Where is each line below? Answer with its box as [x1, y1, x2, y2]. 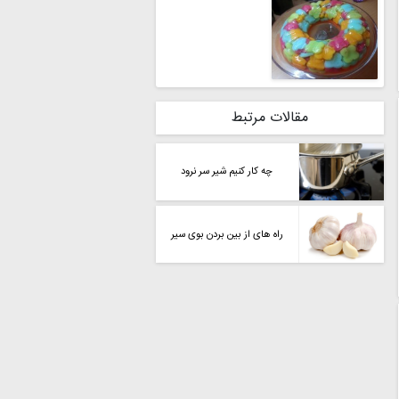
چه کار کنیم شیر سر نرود [181, 163, 273, 181]
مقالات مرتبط [231, 105, 308, 130]
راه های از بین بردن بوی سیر [170, 225, 283, 243]
